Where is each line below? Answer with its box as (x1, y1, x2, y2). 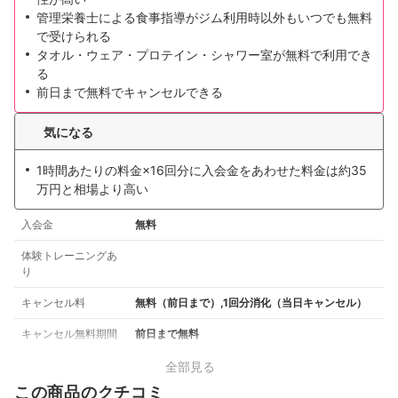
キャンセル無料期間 (21, 327, 117, 341)
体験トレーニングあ (21, 249, 117, 263)
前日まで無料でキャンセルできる (36, 84, 223, 100)
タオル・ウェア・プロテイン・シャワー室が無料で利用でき (36, 47, 372, 63)
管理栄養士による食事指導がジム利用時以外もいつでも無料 (36, 10, 372, 26)
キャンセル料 (21, 296, 85, 310)
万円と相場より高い (36, 181, 148, 197)
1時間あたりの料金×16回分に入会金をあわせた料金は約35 (36, 163, 367, 179)
